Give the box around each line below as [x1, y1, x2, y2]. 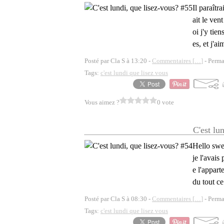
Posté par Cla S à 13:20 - [84, 57, 152, 64]
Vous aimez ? [84, 98, 119, 106]
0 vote [157, 98, 174, 106]
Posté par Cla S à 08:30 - [84, 195, 152, 202]
